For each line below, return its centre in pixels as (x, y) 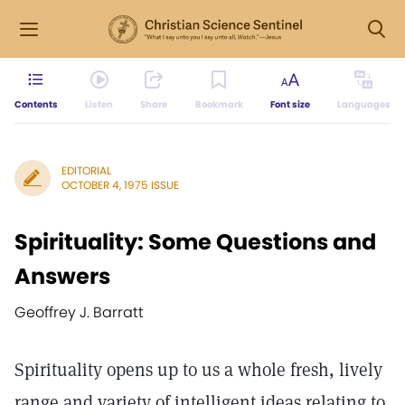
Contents (36, 104)
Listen (99, 104)
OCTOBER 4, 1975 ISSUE (120, 185)
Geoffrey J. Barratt (79, 312)
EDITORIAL (86, 170)
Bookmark (219, 104)
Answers (62, 276)
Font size (290, 104)
